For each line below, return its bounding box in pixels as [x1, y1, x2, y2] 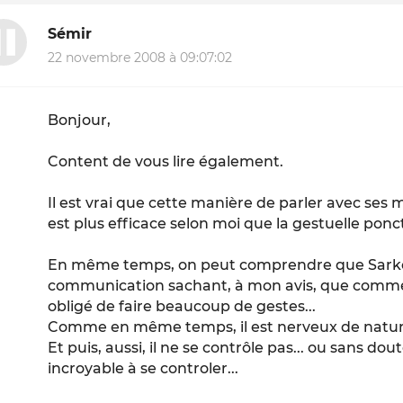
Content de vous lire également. [48, 152, 284, 170]
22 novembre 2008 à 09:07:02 [48, 49, 233, 66]
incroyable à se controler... [48, 359, 239, 377]
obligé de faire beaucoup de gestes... [48, 297, 317, 315]
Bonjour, [48, 111, 112, 129]
